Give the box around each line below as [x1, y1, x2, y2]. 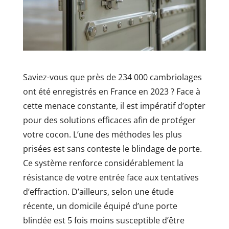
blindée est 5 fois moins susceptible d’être [22, 214, 185, 226]
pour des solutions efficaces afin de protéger [22, 114, 196, 126]
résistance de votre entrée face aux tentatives [22, 171, 199, 183]
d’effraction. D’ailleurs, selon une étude [22, 186, 174, 197]
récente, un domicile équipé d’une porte [22, 200, 177, 212]
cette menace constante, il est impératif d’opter [22, 100, 205, 111]
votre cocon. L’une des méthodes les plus [22, 128, 182, 140]
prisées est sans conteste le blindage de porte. [22, 143, 202, 154]
